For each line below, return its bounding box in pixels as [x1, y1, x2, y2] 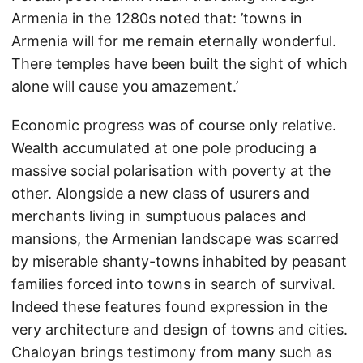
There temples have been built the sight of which [11, 55, 348, 72]
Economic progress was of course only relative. [11, 117, 336, 134]
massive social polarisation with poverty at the [11, 162, 331, 179]
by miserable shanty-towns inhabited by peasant [11, 253, 347, 270]
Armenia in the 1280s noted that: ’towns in [11, 10, 302, 27]
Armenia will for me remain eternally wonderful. [11, 32, 336, 49]
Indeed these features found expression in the [11, 298, 327, 315]
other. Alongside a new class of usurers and [11, 185, 310, 202]
